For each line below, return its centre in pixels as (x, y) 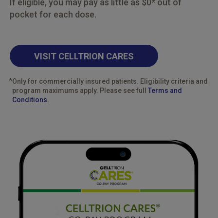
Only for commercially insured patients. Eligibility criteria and (110, 81)
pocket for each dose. (53, 14)
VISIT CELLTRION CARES (84, 56)
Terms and (165, 91)
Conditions (30, 100)
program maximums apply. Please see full (80, 91)
